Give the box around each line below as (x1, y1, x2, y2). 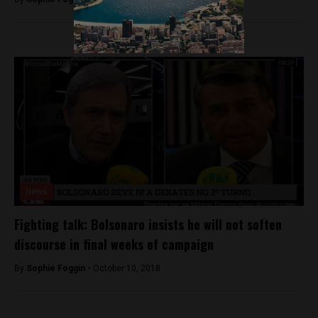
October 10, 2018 (93, 263, 160, 274)
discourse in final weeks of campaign (14, 235, 214, 254)
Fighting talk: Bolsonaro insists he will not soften (14, 215, 282, 234)
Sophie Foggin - (26, 263, 93, 274)
